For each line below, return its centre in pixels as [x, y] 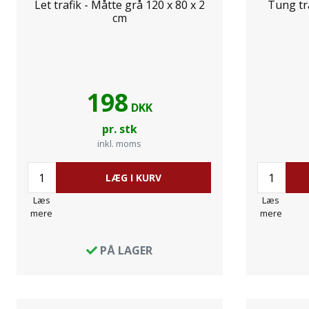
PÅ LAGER [125, 250]
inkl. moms [120, 143]
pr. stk [119, 129]
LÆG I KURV [133, 178]
